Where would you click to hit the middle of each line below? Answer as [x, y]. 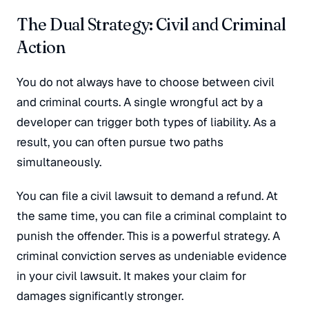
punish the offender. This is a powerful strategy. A [148, 236]
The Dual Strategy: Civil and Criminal [151, 24]
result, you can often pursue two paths [120, 142]
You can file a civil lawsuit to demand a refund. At [147, 196]
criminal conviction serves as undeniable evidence [152, 256]
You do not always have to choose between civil [146, 82]
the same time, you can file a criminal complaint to [152, 216]
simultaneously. [59, 162]
